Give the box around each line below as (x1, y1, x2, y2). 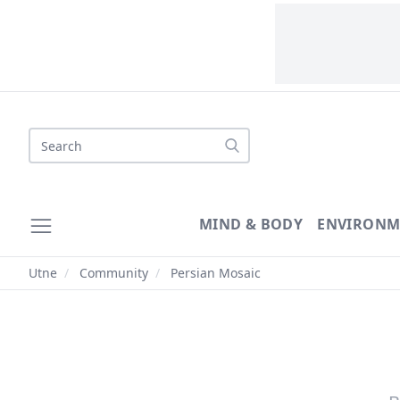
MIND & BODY (198, 214, 304, 234)
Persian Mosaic (167, 264, 261, 281)
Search (28, 128, 74, 147)
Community (79, 264, 148, 281)
